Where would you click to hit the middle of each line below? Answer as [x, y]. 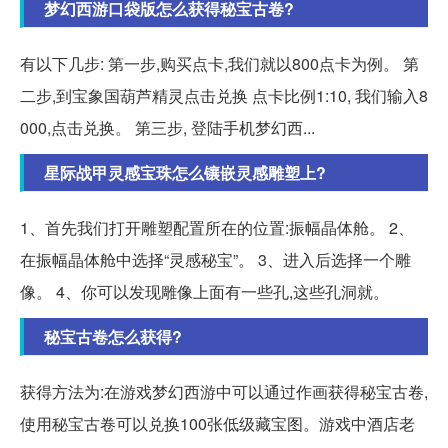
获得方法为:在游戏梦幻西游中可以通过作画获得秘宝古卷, [224, 392]
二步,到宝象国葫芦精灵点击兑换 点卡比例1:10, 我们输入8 [224, 96]
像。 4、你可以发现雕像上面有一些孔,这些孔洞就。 [204, 292]
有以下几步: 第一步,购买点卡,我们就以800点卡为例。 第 [219, 64]
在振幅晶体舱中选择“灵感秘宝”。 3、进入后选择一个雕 [215, 260]
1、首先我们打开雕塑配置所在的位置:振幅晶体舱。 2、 [217, 228]
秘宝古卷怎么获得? [113, 337]
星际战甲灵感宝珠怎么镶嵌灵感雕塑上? [185, 173]
